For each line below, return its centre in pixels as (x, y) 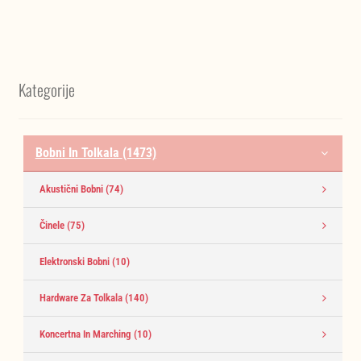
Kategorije (46, 90)
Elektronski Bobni (75, 261)
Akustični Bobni (72, 189)
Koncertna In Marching (86, 334)
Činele (53, 225)
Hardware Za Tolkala (82, 297)
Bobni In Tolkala (79, 152)
